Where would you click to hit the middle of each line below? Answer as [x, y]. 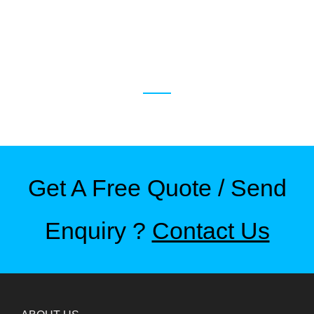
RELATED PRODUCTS [157, 70]
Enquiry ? [98, 231]
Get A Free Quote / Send [157, 188]
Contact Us [211, 231]
